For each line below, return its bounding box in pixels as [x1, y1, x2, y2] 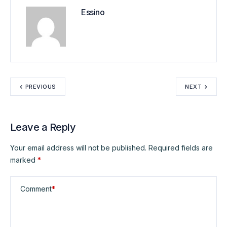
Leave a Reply [10, 121, 75, 134]
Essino [81, 7, 105, 18]
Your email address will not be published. [10, 143, 146, 153]
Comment [20, 184, 52, 194]
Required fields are [148, 143, 213, 153]
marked [10, 156, 37, 165]
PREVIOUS [25, 83, 56, 91]
